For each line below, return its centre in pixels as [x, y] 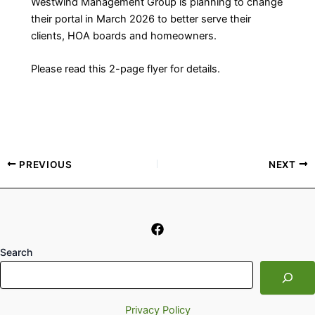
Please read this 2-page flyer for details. [126, 69]
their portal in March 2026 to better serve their [141, 19]
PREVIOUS [44, 164]
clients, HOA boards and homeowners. [124, 36]
